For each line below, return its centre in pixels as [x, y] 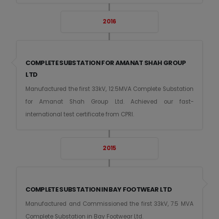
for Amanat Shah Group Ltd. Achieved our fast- [109, 102]
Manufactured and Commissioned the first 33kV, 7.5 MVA [109, 204]
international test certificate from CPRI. [80, 115]
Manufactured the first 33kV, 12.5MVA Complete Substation [109, 89]
